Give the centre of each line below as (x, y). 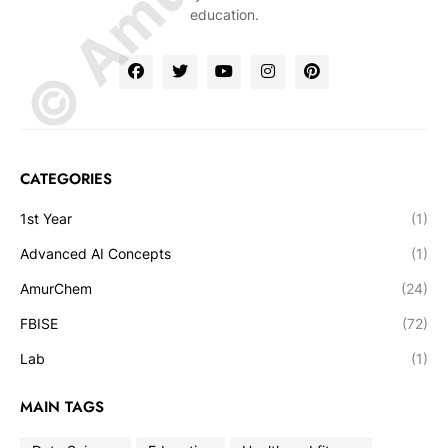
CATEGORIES (66, 178)
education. (224, 14)
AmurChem (56, 288)
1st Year (46, 218)
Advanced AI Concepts (95, 253)
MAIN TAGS (62, 406)
